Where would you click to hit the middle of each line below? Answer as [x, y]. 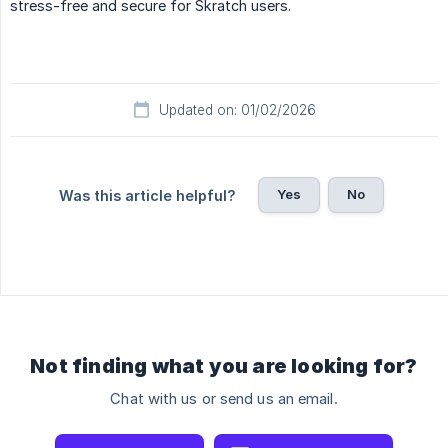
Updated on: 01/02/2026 [237, 110]
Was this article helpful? [147, 196]
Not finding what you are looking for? [224, 366]
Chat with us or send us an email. [224, 399]
